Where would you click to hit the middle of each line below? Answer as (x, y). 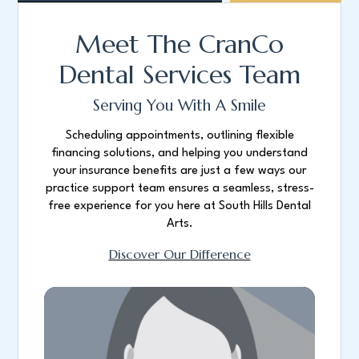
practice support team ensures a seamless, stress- (179, 189)
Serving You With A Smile (179, 105)
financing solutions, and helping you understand (179, 154)
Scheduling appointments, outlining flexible (179, 136)
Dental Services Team (179, 74)
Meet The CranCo (179, 44)
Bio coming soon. (179, 316)
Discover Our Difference (179, 254)
